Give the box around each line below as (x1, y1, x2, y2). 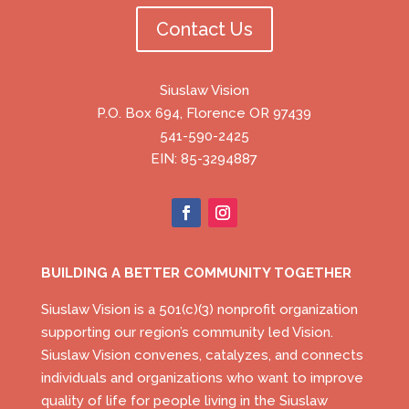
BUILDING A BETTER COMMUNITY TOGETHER (40, 265, 351, 282)
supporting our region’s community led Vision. (40, 324, 333, 341)
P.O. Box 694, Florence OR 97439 (97, 105, 312, 122)
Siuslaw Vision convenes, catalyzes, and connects (40, 347, 363, 364)
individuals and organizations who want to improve (40, 370, 363, 387)
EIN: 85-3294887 (151, 151, 258, 168)
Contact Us (155, 18, 253, 41)
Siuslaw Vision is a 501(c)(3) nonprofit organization (40, 301, 358, 319)
